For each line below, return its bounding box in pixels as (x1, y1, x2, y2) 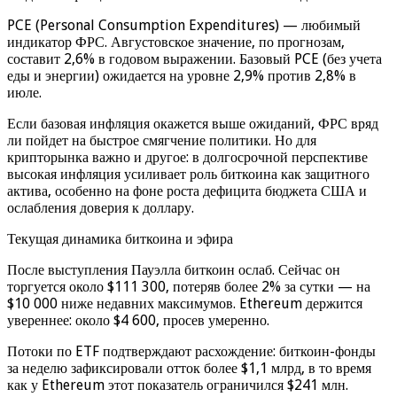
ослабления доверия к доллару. (7, 198, 194, 216)
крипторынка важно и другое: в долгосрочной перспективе (7, 148, 368, 166)
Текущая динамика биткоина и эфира (7, 230, 233, 247)
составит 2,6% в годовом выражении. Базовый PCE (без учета (7, 50, 382, 67)
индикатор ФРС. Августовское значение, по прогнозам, (7, 33, 345, 51)
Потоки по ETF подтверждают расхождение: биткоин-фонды (7, 342, 376, 360)
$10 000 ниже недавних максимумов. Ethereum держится (7, 294, 362, 312)
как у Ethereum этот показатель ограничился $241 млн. (7, 376, 348, 393)
